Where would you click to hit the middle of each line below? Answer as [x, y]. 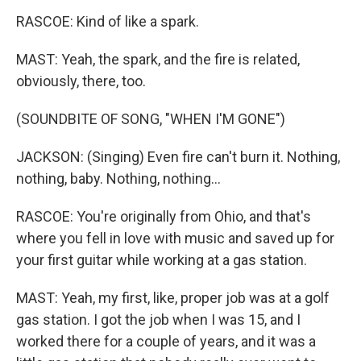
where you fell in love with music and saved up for [175, 238]
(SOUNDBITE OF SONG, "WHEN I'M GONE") [151, 119]
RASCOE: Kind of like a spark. [108, 21]
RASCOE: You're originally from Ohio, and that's [164, 216]
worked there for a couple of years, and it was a [166, 341]
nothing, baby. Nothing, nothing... [118, 178]
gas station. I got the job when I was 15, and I [158, 320]
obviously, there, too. [81, 81]
